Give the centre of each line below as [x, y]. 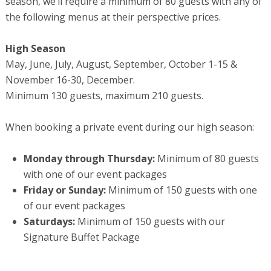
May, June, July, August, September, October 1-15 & [121, 64]
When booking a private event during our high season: [129, 127]
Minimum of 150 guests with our [151, 222]
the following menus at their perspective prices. [114, 17]
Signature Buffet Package [81, 237]
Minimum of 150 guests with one [182, 190]
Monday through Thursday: [90, 159]
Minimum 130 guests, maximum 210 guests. [104, 96]
